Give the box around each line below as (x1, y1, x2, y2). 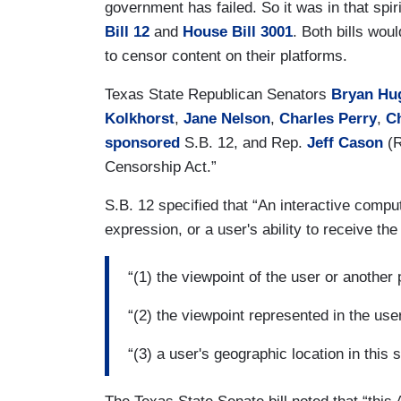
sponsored (105, 133, 180, 151)
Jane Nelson (183, 109, 270, 127)
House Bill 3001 (183, 22, 293, 40)
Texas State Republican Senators (105, 85, 331, 103)
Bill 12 (105, 22, 149, 40)
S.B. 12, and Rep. (180, 133, 307, 151)
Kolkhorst (105, 109, 175, 127)
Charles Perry (279, 109, 377, 127)
